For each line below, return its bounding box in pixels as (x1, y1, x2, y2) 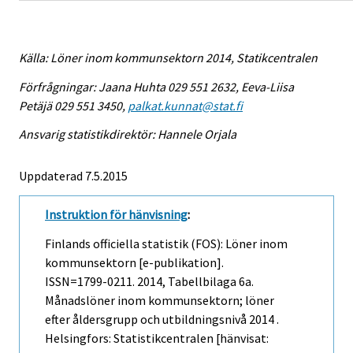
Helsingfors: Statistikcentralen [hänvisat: (45, 330, 269, 347)
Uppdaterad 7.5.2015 (19, 168, 128, 184)
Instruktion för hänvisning (45, 206, 188, 223)
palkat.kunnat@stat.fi (128, 97, 243, 113)
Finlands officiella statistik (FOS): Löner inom (45, 236, 288, 252)
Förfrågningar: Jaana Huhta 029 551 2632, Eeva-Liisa (19, 78, 294, 95)
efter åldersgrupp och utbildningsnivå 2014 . (45, 311, 279, 328)
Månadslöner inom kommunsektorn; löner (45, 292, 274, 309)
